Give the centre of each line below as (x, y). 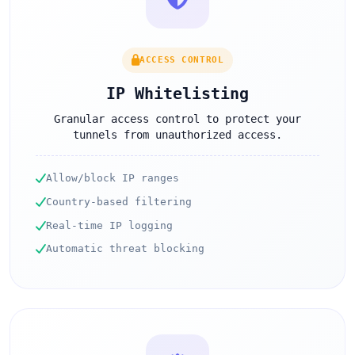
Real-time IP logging (109, 225)
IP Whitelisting (177, 94)
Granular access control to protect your (177, 119)
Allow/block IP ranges (113, 178)
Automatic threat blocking (125, 249)
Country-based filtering (119, 202)
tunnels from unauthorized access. (177, 135)
